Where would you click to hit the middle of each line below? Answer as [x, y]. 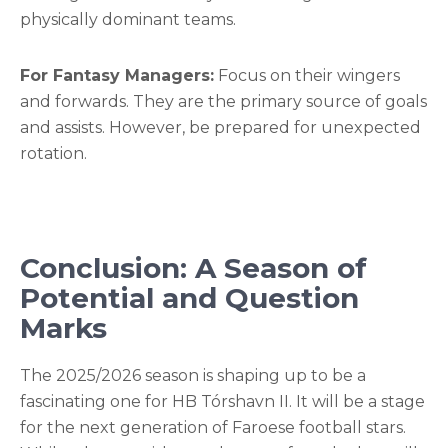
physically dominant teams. [128, 19]
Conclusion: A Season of [193, 268]
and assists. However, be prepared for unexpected [220, 127]
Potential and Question [189, 298]
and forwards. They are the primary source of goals [223, 101]
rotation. [53, 153]
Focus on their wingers [307, 75]
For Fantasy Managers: [117, 75]
